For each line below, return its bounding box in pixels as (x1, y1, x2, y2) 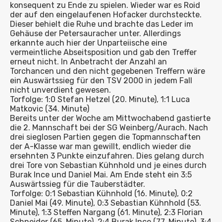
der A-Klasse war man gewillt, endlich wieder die (10, 142, 191, 151)
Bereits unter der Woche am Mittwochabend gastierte (10, 113, 211, 123)
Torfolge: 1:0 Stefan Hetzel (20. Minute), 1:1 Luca (10, 95, 190, 104)
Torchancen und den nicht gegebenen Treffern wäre (10, 66, 205, 76)
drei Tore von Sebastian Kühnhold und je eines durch (10, 161, 207, 170)
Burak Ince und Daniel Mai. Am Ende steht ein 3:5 (10, 170, 192, 179)
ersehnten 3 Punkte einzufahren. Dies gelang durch (10, 151, 204, 161)
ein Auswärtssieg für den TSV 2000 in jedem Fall (10, 76, 192, 85)
